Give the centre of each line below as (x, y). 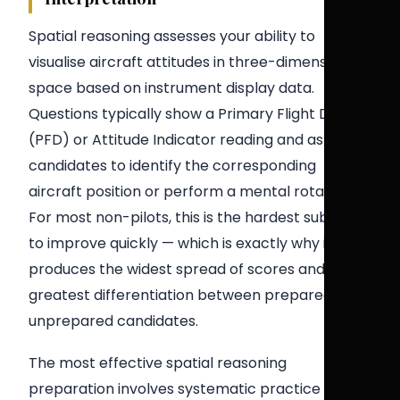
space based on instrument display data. (171, 87)
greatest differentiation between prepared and (196, 295)
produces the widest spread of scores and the (191, 269)
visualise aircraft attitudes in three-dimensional (194, 62)
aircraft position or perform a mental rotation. (191, 191)
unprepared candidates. (113, 321)
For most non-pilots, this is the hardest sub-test (197, 217)
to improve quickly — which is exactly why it (180, 243)
